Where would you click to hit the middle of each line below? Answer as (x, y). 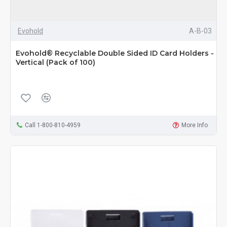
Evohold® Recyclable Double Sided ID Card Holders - (115, 53)
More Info (195, 125)
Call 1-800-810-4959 (52, 125)
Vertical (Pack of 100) (55, 63)
